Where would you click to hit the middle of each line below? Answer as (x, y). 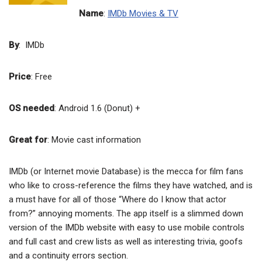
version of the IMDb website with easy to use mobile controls (127, 228)
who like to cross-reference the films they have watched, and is (131, 186)
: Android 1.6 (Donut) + (97, 108)
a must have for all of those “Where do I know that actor (118, 200)
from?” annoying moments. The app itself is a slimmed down (126, 214)
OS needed (32, 108)
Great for (28, 140)
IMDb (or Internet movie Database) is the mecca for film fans (126, 172)
